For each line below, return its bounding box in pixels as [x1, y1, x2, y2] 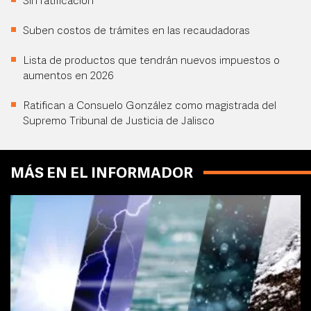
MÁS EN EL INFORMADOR [10, 167, 193, 181]
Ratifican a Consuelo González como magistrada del [23, 101, 276, 112]
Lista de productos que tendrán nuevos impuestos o [23, 56, 280, 67]
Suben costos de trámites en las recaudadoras [23, 26, 250, 37]
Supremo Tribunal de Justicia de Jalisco [23, 116, 215, 127]
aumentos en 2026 [23, 71, 114, 82]
